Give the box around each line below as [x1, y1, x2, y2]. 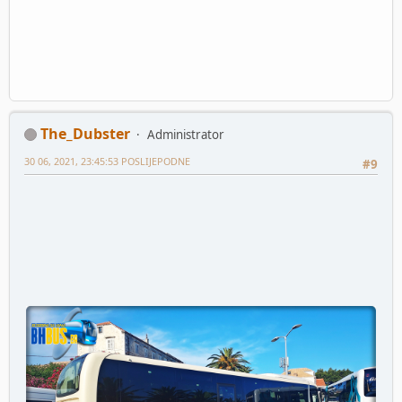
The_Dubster [40, 123, 130, 144]
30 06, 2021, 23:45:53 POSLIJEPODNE [24, 153, 190, 168]
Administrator [147, 126, 224, 143]
